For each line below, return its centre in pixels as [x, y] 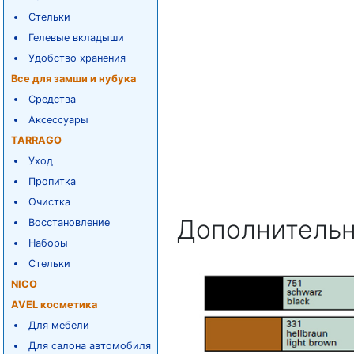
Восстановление [69, 222]
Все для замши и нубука [73, 79]
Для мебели [58, 325]
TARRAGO [36, 140]
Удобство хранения [77, 58]
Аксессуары [58, 120]
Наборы [48, 243]
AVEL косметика [54, 305]
